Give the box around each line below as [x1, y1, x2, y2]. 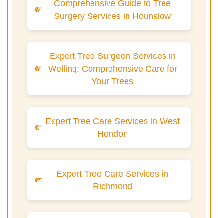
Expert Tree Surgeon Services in [49, 51, 176, 61]
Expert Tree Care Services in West [45, 116, 180, 126]
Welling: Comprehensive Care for [48, 63, 177, 73]
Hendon [97, 128, 128, 139]
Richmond [92, 181, 132, 191]
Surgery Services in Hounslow [54, 11, 171, 21]
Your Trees [91, 76, 133, 86]
